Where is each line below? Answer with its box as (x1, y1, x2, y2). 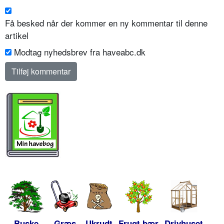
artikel (5, 29, 28, 42)
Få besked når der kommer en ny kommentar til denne (5, 16, 207, 29)
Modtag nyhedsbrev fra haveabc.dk (14, 45, 145, 58)
